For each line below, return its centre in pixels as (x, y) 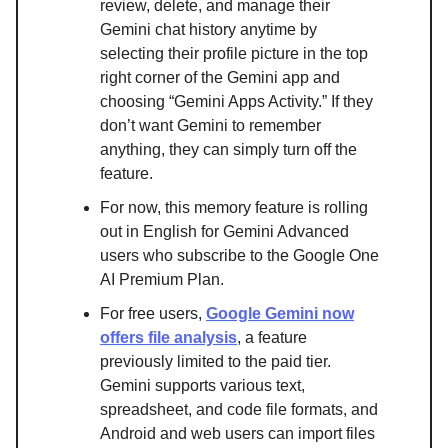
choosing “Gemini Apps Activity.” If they (236, 102)
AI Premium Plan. (162, 280)
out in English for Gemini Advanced (224, 232)
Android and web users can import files (237, 434)
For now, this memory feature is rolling (234, 208)
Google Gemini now (280, 314)
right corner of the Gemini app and (220, 78)
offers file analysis (168, 338)
